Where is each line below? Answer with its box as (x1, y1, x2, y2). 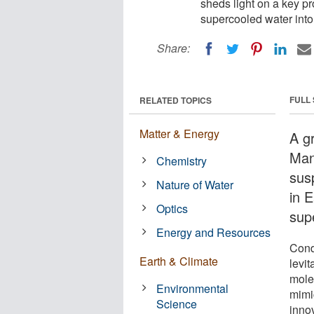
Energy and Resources (156, 224, 271, 240)
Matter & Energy (139, 125, 219, 142)
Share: (157, 40, 190, 56)
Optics (156, 200, 189, 217)
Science (156, 295, 198, 312)
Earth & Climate (139, 252, 218, 269)
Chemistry (156, 152, 207, 169)
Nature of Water (156, 176, 234, 193)
